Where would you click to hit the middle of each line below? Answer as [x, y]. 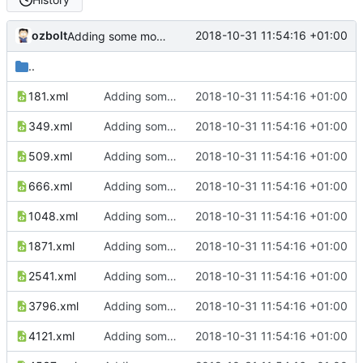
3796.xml [53, 305]
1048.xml [53, 216]
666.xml [50, 186]
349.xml [50, 126]
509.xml [50, 156]
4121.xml [51, 335]
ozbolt [49, 36]
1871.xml [51, 246]
